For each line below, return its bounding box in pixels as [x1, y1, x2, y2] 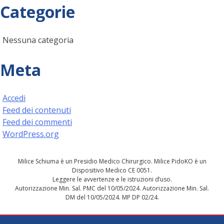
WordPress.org [2, 128, 59, 139]
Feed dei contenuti [2, 104, 71, 115]
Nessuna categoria [2, 34, 73, 45]
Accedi [2, 92, 25, 103]
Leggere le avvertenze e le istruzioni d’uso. [52, 174, 172, 183]
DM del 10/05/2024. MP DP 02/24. [65, 192, 159, 201]
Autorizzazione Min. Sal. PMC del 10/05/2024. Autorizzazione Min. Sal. [15, 183, 209, 192]
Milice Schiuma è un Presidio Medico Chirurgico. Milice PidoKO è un [17, 156, 206, 165]
